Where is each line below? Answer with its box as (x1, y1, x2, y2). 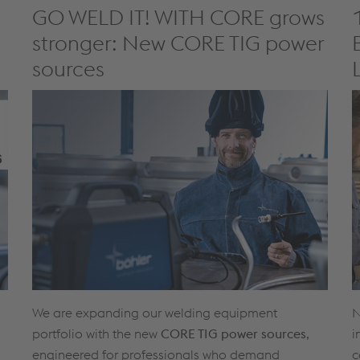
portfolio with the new (31, 325, 161, 342)
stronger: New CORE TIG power (31, 30, 324, 57)
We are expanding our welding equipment (31, 304, 277, 321)
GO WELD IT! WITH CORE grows (31, 4, 325, 31)
